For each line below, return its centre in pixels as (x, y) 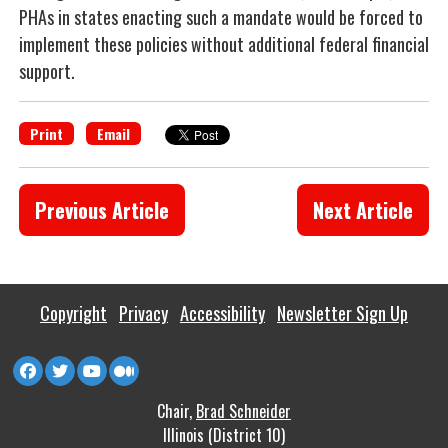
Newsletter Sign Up (342, 313)
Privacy (143, 313)
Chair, (176, 411)
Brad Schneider (243, 411)
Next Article (363, 210)
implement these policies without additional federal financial (224, 44)
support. (47, 71)
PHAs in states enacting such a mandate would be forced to (221, 17)
